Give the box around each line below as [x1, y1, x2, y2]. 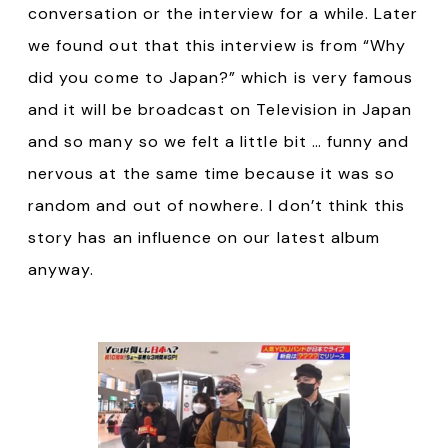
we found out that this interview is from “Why [28, 34, 407, 56]
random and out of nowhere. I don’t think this [28, 194, 406, 216]
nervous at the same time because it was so [28, 162, 396, 184]
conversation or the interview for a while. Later [28, 2, 419, 24]
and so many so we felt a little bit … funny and [28, 130, 410, 152]
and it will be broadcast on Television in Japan [28, 98, 413, 120]
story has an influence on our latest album [28, 226, 381, 248]
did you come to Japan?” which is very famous [28, 66, 414, 88]
